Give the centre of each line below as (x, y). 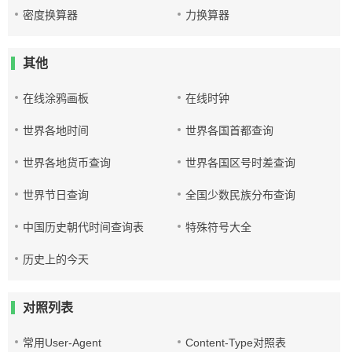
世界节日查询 (56, 195)
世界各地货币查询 (67, 163)
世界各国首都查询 (230, 130)
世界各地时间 (56, 130)
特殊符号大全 (219, 227)
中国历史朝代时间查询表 (83, 227)
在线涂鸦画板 (56, 98)
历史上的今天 (56, 259)
